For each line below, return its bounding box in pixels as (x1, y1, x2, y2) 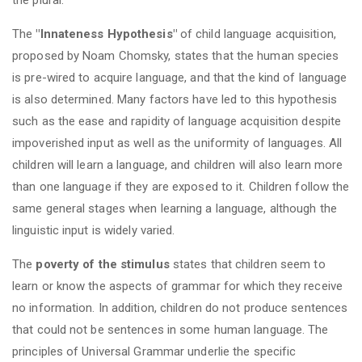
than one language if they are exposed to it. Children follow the (12, 179, 350, 194)
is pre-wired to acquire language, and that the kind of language (12, 69, 347, 85)
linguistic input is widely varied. (12, 222, 175, 238)
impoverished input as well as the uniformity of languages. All (12, 135, 343, 150)
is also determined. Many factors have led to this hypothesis (12, 91, 338, 107)
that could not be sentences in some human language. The (12, 322, 329, 337)
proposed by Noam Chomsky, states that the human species (12, 48, 339, 63)
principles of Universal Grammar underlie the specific (12, 343, 297, 359)
